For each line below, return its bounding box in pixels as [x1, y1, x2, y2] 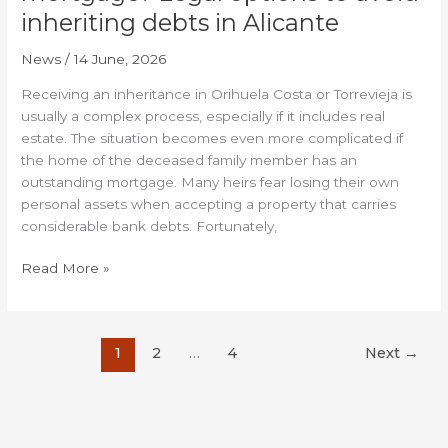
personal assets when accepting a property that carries [21, 195, 397, 212]
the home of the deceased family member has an [21, 151, 358, 168]
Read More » [21, 260, 111, 277]
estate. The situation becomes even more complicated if [21, 129, 404, 146]
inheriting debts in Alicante [21, 8, 340, 38]
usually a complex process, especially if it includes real [21, 107, 386, 124]
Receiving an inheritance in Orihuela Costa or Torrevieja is [21, 85, 413, 102]
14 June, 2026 [74, 50, 167, 67]
